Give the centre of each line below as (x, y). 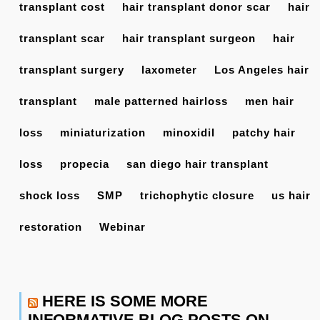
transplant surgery (72, 70)
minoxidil (189, 133)
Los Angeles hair (262, 70)
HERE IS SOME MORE (125, 301)
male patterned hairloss (161, 101)
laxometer (169, 70)
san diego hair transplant (197, 164)
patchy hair (264, 133)
